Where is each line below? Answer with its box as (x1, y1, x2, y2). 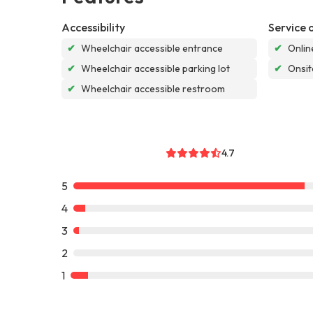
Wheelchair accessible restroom (81, 82, 225, 95)
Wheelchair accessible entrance (81, 41, 223, 54)
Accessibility (61, 20, 125, 34)
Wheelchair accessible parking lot (81, 61, 230, 75)
